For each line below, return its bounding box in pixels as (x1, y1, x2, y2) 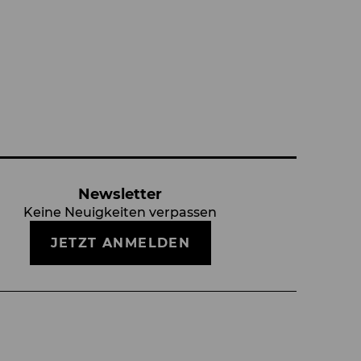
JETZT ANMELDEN (50, 234, 191, 251)
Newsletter (78, 185, 163, 203)
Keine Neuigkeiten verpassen (23, 204, 218, 220)
